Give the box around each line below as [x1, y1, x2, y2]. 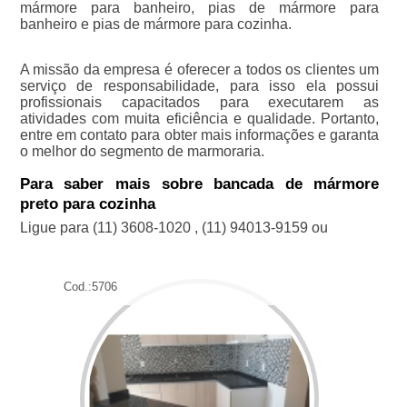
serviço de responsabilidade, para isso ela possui [19, 78, 380, 94]
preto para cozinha [19, 195, 155, 213]
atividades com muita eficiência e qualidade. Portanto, [19, 111, 380, 126]
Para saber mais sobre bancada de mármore [19, 175, 380, 193]
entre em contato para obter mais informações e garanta [19, 127, 380, 143]
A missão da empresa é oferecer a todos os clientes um [19, 62, 380, 77]
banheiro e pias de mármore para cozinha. [19, 16, 292, 32]
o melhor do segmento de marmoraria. [19, 144, 264, 159]
